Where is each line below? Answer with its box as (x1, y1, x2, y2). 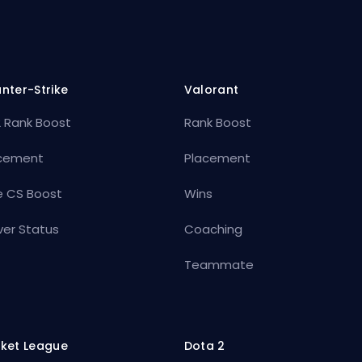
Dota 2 (183, 337, 225, 354)
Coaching (183, 220, 242, 238)
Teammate (183, 255, 254, 273)
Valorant (183, 81, 239, 98)
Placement (183, 149, 250, 166)
